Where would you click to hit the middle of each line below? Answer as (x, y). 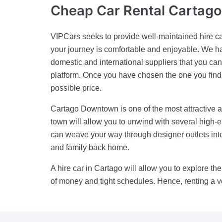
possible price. (76, 88)
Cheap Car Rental (108, 10)
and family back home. (90, 148)
